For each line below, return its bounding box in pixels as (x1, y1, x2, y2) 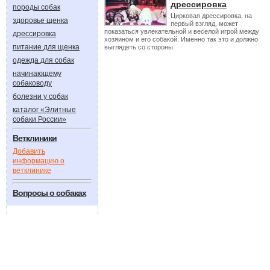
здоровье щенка (13, 16, 68, 25)
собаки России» (13, 115, 66, 124)
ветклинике (13, 166, 51, 175)
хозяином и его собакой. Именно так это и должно (104, 36, 258, 43)
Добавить (13, 147, 45, 155)
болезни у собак (13, 92, 68, 101)
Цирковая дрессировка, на (171, 12, 252, 19)
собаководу (13, 79, 52, 87)
